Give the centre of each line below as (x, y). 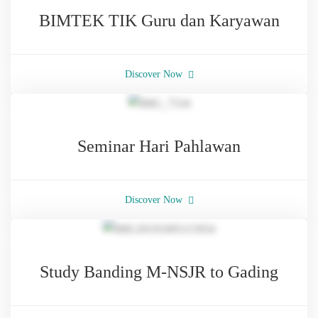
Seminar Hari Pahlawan (159, 146)
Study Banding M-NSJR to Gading (159, 272)
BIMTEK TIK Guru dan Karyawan (159, 21)
